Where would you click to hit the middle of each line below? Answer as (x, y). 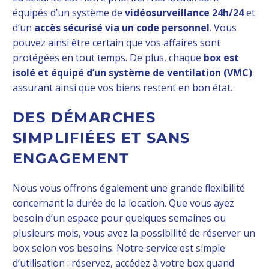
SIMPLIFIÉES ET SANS (101, 138)
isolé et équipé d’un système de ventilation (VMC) (132, 72)
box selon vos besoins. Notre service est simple (119, 248)
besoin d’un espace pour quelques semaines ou (119, 218)
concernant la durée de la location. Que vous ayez (123, 203)
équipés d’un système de (69, 12)
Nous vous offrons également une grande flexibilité (129, 188)
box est (221, 57)
